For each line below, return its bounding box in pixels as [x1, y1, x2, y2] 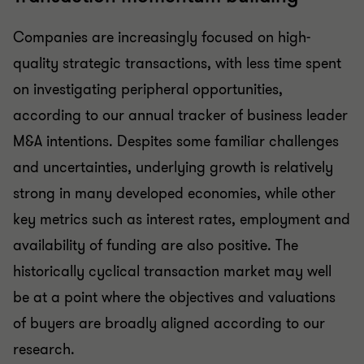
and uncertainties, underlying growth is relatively [13, 158, 333, 177]
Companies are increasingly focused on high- [13, 28, 310, 47]
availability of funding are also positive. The [13, 236, 298, 255]
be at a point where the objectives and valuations [13, 288, 336, 307]
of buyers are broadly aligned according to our [13, 314, 325, 333]
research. [13, 340, 75, 359]
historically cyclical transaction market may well [13, 262, 331, 281]
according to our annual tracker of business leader [13, 106, 348, 125]
